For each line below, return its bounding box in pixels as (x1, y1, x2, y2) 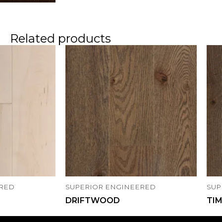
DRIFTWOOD (65, 196, 120, 206)
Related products (10, 31, 111, 46)
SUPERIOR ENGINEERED (65, 182, 156, 191)
